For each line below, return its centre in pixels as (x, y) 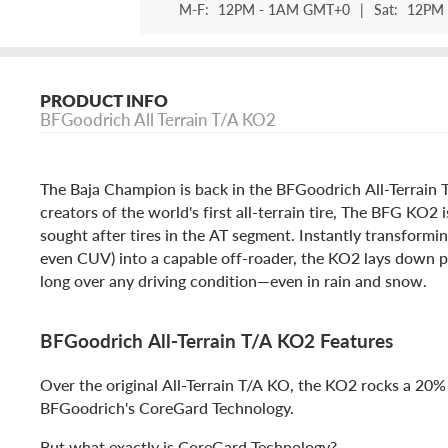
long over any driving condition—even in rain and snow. (233, 281)
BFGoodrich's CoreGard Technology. (167, 407)
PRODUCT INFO (104, 100)
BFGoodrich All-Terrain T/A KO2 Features (217, 339)
